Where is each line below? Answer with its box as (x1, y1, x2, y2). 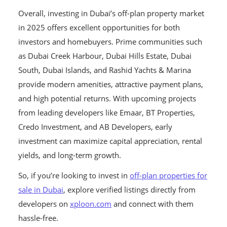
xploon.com (70, 199, 111, 209)
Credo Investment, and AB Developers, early (18, 122, 172, 132)
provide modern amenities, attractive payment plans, (18, 79, 203, 90)
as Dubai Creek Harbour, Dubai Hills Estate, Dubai (18, 51, 192, 61)
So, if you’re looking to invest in (18, 170, 130, 181)
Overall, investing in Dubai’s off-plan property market (18, 8, 204, 19)
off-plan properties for (130, 170, 207, 181)
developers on (18, 199, 70, 209)
